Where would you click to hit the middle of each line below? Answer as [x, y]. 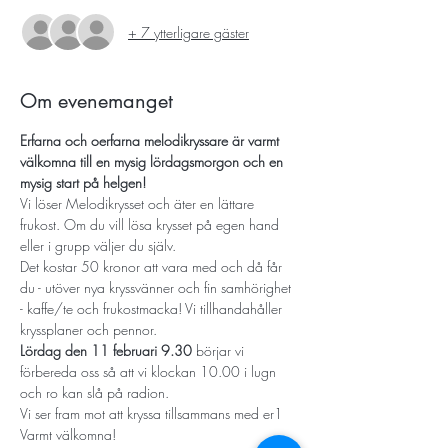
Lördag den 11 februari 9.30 [106, 350]
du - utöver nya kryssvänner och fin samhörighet [157, 287]
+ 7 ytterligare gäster [188, 32]
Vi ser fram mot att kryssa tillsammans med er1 [151, 413]
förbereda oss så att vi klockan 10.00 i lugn [150, 371]
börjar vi [220, 350]
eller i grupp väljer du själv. [100, 245]
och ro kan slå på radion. [100, 392]
